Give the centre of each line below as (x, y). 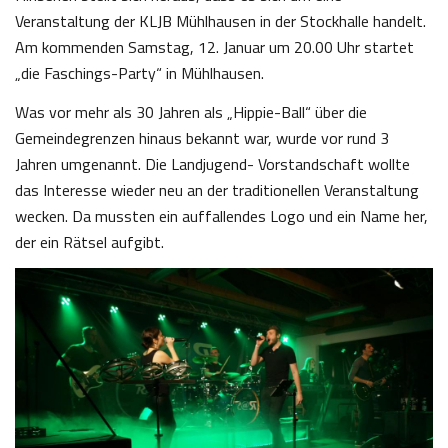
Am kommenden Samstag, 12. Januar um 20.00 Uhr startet (214, 47)
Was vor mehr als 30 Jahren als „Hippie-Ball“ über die (191, 112)
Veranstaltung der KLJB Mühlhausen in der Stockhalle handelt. (220, 21)
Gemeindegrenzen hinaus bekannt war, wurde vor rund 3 (202, 138)
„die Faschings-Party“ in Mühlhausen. (139, 73)
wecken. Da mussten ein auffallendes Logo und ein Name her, (221, 216)
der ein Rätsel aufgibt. (89, 242)
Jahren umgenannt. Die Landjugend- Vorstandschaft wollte (212, 164)
